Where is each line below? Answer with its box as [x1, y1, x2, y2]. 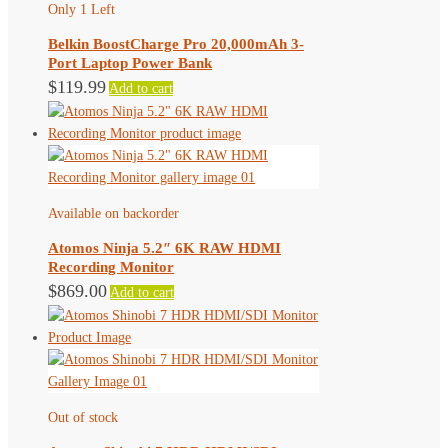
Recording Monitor [48, 258, 174, 275]
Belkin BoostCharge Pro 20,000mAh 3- [48, 35, 304, 52]
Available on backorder [48, 205, 179, 221]
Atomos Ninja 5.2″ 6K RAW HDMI [48, 239, 281, 256]
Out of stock [48, 409, 118, 425]
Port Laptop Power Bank [48, 54, 212, 71]
